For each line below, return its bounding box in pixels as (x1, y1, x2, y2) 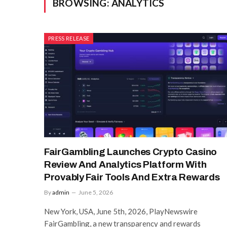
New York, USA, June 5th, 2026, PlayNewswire (44, 206, 198, 216)
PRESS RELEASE (48, 35, 90, 42)
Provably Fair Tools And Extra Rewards (44, 171, 220, 182)
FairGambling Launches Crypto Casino (44, 146, 217, 157)
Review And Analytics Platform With (44, 159, 207, 170)
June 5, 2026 (79, 188, 113, 196)
